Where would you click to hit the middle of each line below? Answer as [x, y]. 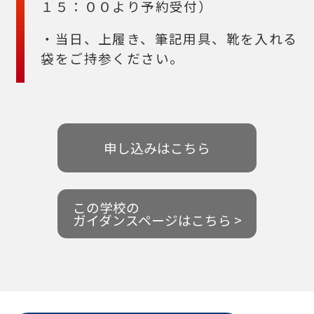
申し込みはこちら [157, 148]
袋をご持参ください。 [112, 58]
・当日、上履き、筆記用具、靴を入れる [169, 39]
